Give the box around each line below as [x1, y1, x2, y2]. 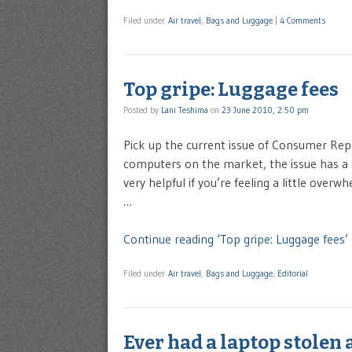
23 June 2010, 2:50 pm [222, 104, 309, 115]
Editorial [277, 267, 308, 279]
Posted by [123, 104, 161, 115]
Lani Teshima [161, 104, 208, 115]
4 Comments [280, 15, 325, 26]
